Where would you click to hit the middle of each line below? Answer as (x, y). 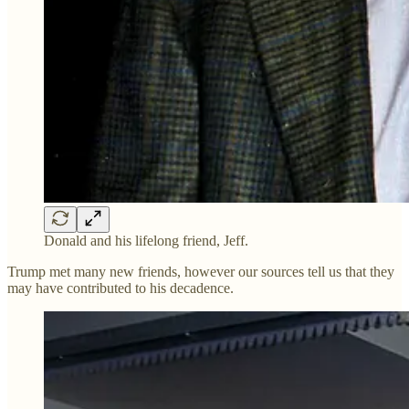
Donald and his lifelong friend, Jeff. (146, 241)
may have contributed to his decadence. (121, 288)
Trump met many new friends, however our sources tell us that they (201, 272)
